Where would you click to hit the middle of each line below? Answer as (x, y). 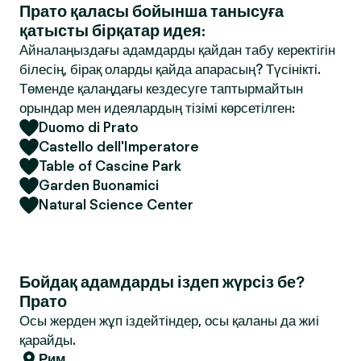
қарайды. (48, 340)
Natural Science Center (116, 205)
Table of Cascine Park (110, 166)
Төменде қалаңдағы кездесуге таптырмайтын (161, 89)
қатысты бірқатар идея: (112, 31)
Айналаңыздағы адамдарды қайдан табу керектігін (177, 50)
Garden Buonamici (99, 185)
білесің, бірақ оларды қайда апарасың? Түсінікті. (170, 69)
